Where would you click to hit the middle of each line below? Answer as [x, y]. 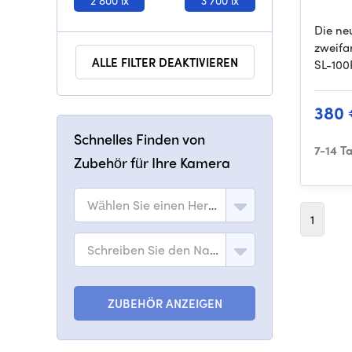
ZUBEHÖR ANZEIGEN [165, 303]
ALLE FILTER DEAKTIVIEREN [165, 62]
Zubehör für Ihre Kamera [152, 162]
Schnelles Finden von [139, 139]
